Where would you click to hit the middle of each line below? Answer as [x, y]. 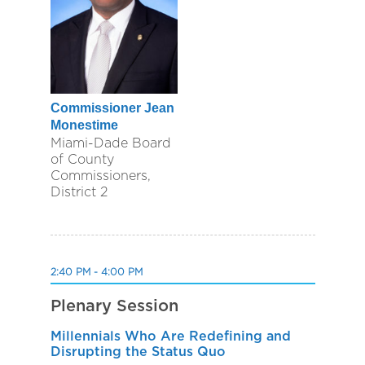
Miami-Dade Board [110, 143]
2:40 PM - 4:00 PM [96, 272]
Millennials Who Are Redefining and [170, 336]
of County [82, 159]
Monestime [84, 125]
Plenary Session [114, 306]
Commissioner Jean [112, 108]
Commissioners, [100, 176]
